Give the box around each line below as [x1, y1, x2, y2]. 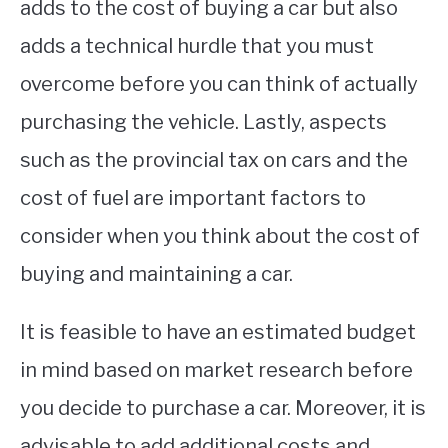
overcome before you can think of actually [20, 72, 418, 97]
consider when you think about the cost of [20, 224, 420, 249]
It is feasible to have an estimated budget [20, 320, 416, 345]
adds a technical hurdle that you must [20, 34, 374, 59]
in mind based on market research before [20, 358, 413, 383]
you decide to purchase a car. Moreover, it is [20, 396, 426, 421]
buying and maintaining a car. [20, 262, 293, 287]
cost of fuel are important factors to [20, 186, 366, 211]
